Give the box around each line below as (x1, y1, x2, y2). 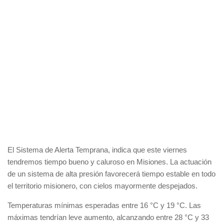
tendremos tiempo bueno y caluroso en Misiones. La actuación (7, 157, 211, 166)
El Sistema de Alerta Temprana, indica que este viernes (7, 145, 187, 154)
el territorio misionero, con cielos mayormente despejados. (7, 181, 197, 190)
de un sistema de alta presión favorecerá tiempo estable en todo (7, 169, 215, 178)
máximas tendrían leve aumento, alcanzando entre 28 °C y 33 (7, 212, 209, 221)
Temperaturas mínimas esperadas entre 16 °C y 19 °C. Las (7, 200, 201, 209)
